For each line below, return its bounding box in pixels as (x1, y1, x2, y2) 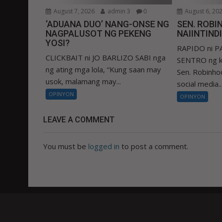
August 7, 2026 (52, 7, 95, 16)
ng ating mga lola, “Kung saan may (46, 64, 161, 75)
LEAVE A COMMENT (43, 115, 114, 125)
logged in (88, 141, 119, 152)
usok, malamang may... (46, 76, 121, 87)
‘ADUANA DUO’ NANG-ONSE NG (46, 19, 169, 30)
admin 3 (106, 7, 130, 16)
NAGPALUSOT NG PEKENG (46, 28, 151, 39)
